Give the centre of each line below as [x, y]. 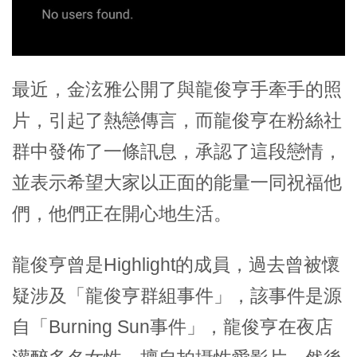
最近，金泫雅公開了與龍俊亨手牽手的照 [177, 90]
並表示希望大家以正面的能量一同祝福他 [177, 183]
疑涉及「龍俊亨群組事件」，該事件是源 [177, 296]
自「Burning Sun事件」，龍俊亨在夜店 [173, 327]
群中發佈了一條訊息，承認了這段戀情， [177, 152]
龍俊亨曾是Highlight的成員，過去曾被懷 [176, 265]
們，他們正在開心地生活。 [122, 214]
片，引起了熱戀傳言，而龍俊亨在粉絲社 [177, 121]
